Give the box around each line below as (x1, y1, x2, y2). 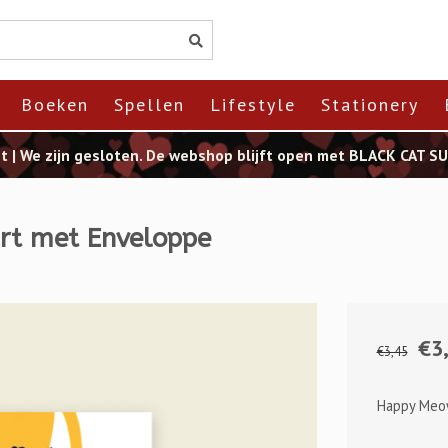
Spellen (114, 93, 185, 116)
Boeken (21, 93, 89, 116)
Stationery (321, 93, 419, 116)
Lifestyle (210, 93, 296, 116)
